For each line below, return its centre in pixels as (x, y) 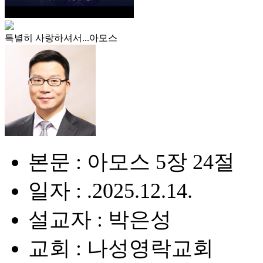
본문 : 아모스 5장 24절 (131, 162)
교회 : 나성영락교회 (121, 248)
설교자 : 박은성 (100, 220)
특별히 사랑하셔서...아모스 (61, 38)
